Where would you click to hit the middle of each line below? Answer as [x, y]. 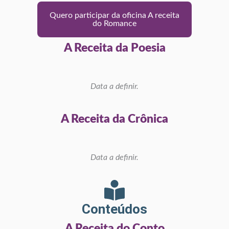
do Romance [114, 23]
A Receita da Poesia [114, 48]
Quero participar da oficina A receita [114, 15]
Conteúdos [114, 209]
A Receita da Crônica [114, 119]
